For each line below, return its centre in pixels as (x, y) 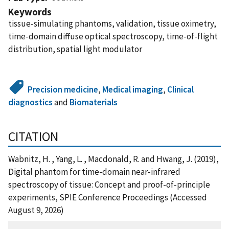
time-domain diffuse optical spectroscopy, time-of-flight (113, 36)
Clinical (181, 89)
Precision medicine (63, 89)
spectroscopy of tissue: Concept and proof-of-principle (109, 184)
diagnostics (30, 102)
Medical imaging (133, 89)
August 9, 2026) (36, 210)
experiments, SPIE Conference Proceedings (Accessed (108, 197)
